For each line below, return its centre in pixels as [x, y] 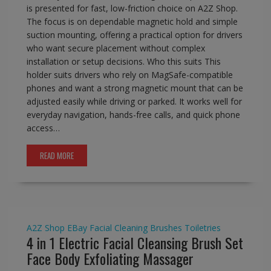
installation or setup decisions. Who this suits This [123, 62]
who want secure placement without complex [116, 48]
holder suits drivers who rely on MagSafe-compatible [129, 75]
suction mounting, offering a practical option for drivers [134, 35]
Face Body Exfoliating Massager [110, 259]
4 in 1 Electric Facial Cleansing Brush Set [135, 243]
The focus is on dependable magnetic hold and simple [132, 22]
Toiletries [202, 228]
